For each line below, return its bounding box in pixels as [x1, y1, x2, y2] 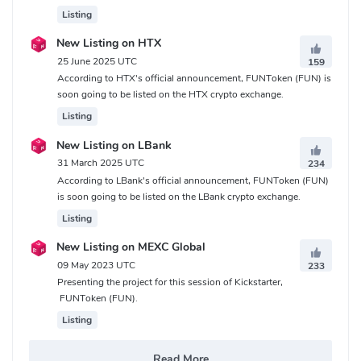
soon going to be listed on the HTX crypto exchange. [57, 88, 284, 102]
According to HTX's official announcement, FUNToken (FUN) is [57, 72, 331, 85]
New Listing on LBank [53, 137, 172, 153]
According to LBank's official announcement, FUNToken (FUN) [57, 173, 329, 187]
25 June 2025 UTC [57, 55, 137, 68]
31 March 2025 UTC [57, 156, 144, 170]
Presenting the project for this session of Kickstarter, [57, 276, 283, 289]
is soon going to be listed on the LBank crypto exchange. [57, 189, 301, 203]
